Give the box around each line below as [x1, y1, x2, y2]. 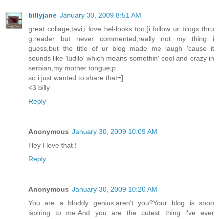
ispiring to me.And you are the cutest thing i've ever [28, 208, 214, 217]
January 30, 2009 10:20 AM [72, 185, 157, 193]
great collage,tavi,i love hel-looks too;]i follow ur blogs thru [28, 25, 214, 33]
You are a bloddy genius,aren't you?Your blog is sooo [28, 198, 214, 207]
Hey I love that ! [28, 141, 77, 149]
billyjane [28, 11, 57, 20]
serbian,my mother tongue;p [28, 64, 116, 72]
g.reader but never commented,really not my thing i [28, 35, 214, 43]
